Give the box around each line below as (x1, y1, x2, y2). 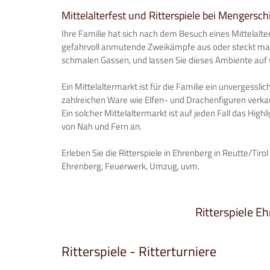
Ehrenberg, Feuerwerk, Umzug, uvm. (61, 159, 199, 173)
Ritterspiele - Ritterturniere (61, 241, 216, 262)
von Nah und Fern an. (61, 119, 142, 133)
